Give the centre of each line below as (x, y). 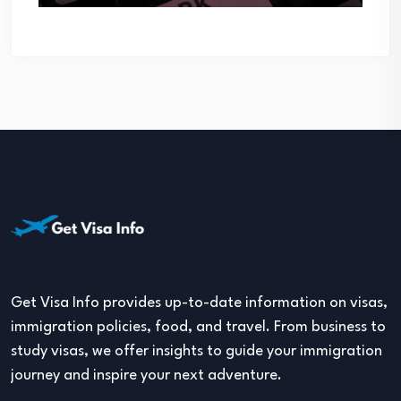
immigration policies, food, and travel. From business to (198, 328)
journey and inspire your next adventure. (146, 376)
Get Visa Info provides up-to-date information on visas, (199, 303)
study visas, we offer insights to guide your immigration (196, 352)
